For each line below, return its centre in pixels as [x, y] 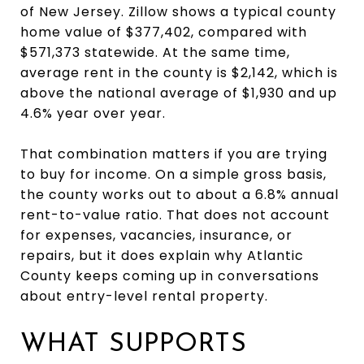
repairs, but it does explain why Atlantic [162, 255]
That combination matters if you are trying [174, 154]
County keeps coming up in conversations [170, 275]
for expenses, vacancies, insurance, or [156, 235]
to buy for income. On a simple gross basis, [173, 174]
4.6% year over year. [93, 113]
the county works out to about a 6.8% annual [180, 194]
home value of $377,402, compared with [164, 32]
